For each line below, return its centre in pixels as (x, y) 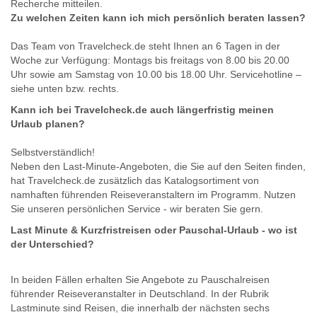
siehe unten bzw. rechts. (65, 88)
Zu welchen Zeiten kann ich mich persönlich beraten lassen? (158, 17)
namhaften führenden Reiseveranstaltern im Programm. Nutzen (153, 194)
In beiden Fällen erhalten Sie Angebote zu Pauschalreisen (140, 279)
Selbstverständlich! (53, 152)
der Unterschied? (52, 244)
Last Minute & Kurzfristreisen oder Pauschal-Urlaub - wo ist (154, 230)
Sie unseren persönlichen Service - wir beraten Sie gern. (137, 208)
